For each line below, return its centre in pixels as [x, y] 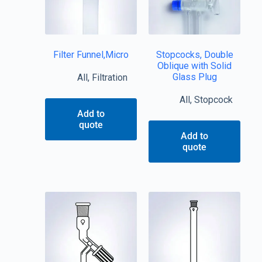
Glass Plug [194, 77]
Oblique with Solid [195, 66]
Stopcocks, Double [194, 55]
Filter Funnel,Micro [91, 55]
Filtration [110, 78]
